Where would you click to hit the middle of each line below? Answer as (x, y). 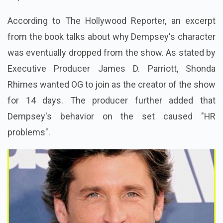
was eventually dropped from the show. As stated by (111, 53)
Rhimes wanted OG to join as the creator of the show (111, 85)
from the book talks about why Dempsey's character (111, 37)
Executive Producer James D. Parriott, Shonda (111, 69)
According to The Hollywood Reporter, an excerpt (111, 21)
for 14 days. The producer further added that (111, 101)
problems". (29, 132)
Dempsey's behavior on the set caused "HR (111, 116)
